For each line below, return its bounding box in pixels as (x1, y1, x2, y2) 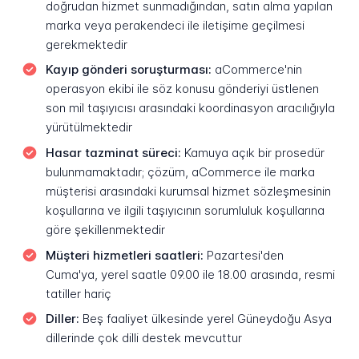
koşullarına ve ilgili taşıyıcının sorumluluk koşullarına (45, 202, 325, 218)
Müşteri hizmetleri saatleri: (45, 247, 204, 263)
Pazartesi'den (203, 247, 284, 263)
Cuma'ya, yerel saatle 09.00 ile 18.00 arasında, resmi (45, 266, 335, 282)
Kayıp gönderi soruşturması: (45, 62, 212, 78)
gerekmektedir (45, 36, 127, 52)
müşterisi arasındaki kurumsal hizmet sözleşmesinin (45, 183, 331, 199)
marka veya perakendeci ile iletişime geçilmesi (45, 17, 305, 33)
